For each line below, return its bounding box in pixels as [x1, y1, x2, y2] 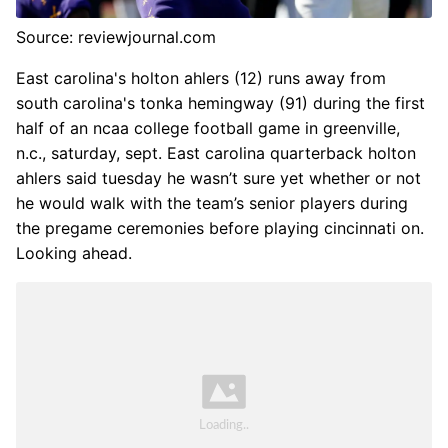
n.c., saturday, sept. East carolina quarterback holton [16, 142, 416, 163]
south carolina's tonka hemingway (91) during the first [16, 92, 425, 113]
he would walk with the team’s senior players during [16, 192, 408, 213]
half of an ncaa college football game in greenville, [16, 117, 400, 138]
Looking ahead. [16, 242, 132, 263]
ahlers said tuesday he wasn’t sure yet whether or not [16, 167, 421, 188]
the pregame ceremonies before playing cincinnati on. [16, 217, 424, 238]
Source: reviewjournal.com [16, 26, 216, 47]
